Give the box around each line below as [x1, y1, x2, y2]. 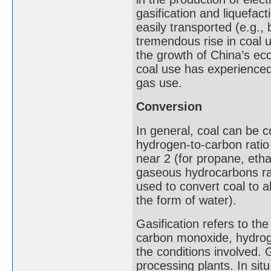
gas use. [136, 76, 182, 90]
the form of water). [136, 193, 237, 207]
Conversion [136, 100, 202, 114]
